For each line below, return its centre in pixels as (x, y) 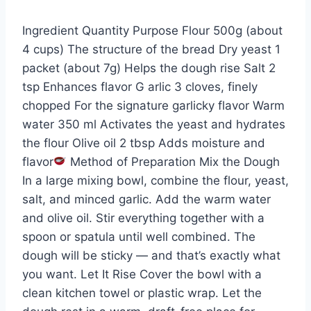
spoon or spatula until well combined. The (139, 236)
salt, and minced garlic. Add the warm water (146, 199)
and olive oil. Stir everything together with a (143, 218)
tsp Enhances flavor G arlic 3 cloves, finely (140, 86)
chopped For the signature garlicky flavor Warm (153, 105)
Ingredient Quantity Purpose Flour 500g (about (152, 30)
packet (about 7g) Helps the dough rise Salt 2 (149, 68)
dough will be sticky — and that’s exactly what (151, 255)
